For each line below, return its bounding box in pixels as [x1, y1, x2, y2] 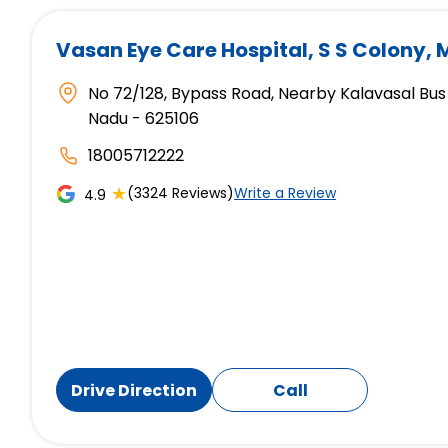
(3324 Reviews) [127, 183, 234, 204]
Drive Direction [71, 378, 197, 402]
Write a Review [234, 183, 336, 204]
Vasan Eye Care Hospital [56, 36, 308, 65]
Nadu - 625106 [88, 107, 199, 131]
